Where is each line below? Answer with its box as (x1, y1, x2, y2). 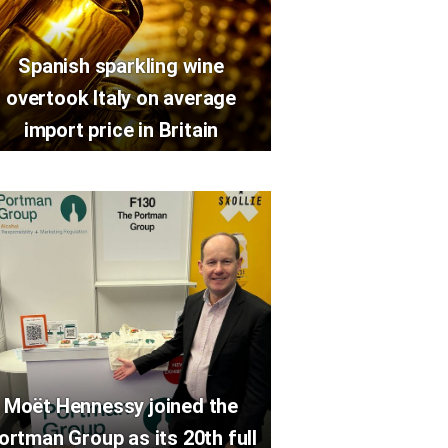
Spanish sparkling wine (18, 54, 224, 78)
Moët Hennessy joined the (3, 394, 239, 418)
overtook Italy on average (5, 86, 236, 110)
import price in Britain (23, 118, 219, 142)
